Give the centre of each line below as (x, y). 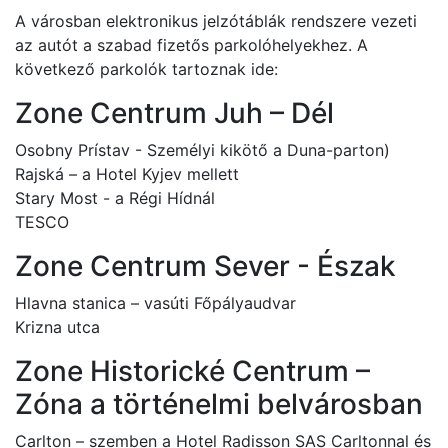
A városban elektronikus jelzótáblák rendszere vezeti (216, 21)
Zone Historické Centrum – (192, 371)
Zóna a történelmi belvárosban (219, 404)
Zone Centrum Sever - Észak (205, 266)
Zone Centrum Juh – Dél (174, 113)
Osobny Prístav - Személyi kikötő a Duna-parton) (202, 150)
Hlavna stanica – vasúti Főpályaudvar (155, 303)
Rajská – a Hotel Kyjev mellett (127, 174)
